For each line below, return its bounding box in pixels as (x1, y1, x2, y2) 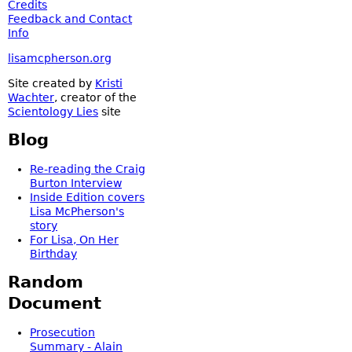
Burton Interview (30, 177, 122, 189)
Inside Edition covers (30, 191, 145, 203)
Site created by (8, 77, 95, 90)
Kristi (95, 77, 123, 90)
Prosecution (30, 326, 95, 339)
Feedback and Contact (8, 13, 132, 25)
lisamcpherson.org (8, 52, 112, 64)
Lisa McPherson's (30, 205, 124, 218)
